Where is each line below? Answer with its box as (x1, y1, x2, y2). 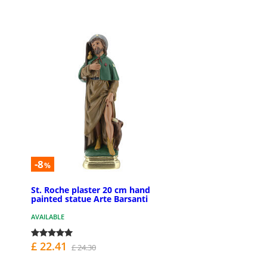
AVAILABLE (31, 212, 64, 222)
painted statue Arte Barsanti (31, 193, 148, 205)
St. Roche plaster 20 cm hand (31, 184, 150, 196)
